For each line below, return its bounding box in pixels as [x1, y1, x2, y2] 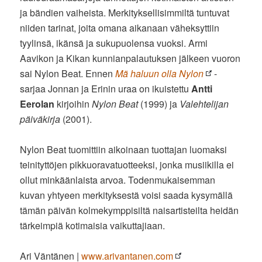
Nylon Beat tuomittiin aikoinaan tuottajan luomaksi [20, 143, 227, 157]
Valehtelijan [180, 97, 229, 111]
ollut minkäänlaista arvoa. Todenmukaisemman [20, 173, 216, 187]
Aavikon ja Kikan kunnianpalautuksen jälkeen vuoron [20, 51, 241, 65]
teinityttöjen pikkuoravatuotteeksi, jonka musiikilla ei [20, 158, 235, 172]
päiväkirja [20, 112, 61, 126]
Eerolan [20, 97, 55, 111]
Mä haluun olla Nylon [115, 67, 204, 81]
